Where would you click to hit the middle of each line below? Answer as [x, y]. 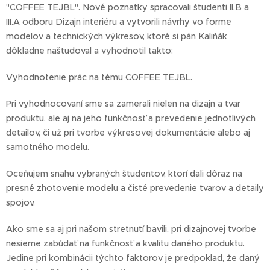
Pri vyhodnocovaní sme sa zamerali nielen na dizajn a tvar [123, 104]
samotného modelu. [48, 147]
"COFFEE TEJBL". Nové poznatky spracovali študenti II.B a [127, 7]
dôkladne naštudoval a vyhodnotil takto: [89, 51]
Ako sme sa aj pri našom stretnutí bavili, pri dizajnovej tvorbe [131, 229]
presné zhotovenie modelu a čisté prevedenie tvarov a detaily [135, 188]
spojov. [20, 202]
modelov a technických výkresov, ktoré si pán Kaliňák [117, 36]
